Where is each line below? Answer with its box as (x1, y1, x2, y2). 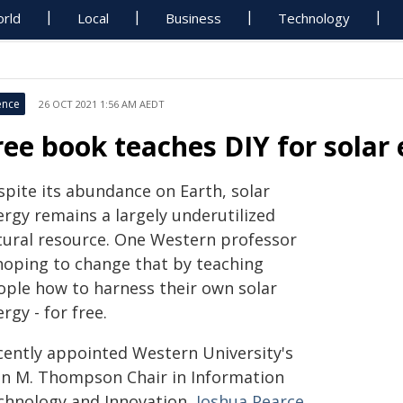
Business (166, 9, 222, 27)
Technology (278, 9, 351, 27)
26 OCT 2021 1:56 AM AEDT (39, 97, 165, 111)
